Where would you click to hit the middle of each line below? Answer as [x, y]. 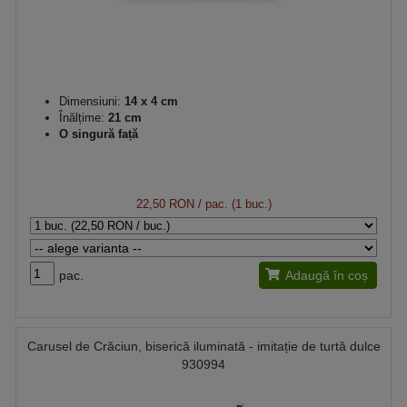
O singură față [99, 134]
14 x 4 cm [149, 101]
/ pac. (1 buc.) [233, 204]
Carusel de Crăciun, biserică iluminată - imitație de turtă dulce [203, 346]
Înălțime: [82, 118]
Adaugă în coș [327, 275]
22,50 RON [165, 204]
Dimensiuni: [90, 101]
